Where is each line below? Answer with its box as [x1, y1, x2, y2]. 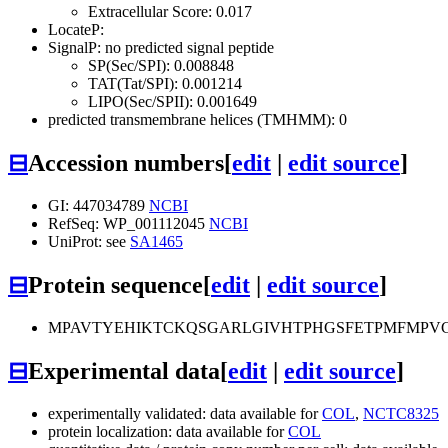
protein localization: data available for [48, 422, 288, 440]
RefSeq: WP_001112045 [48, 214, 209, 232]
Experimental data [28, 357, 220, 384]
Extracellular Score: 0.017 [88, 3, 252, 21]
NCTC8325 [363, 404, 439, 422]
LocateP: [48, 21, 104, 39]
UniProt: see [48, 232, 130, 250]
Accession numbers [28, 150, 224, 176]
